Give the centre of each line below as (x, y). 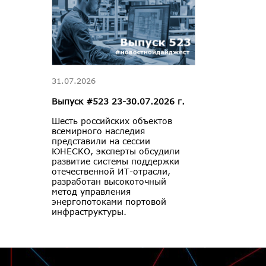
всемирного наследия (98, 131)
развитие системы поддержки (115, 161)
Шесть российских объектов (112, 121)
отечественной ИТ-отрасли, (111, 172)
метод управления (91, 192)
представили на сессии (101, 141)
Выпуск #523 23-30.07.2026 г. (118, 102)
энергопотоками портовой (109, 202)
